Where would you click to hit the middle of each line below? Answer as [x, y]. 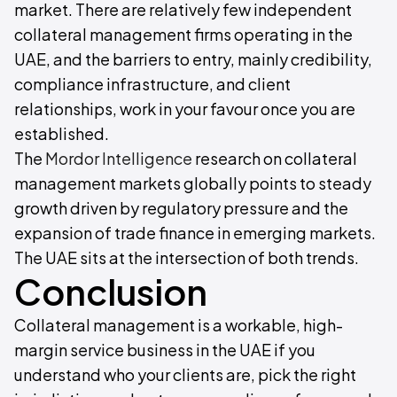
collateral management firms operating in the [183, 34]
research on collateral [275, 158]
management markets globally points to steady [193, 183]
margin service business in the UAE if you [165, 350]
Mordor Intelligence [119, 158]
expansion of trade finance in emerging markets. [195, 233]
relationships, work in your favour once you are [185, 109]
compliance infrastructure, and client [152, 84]
